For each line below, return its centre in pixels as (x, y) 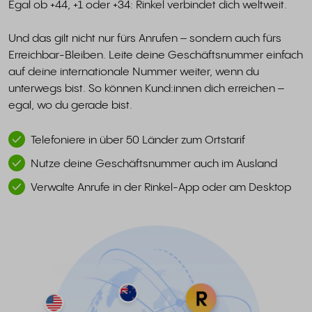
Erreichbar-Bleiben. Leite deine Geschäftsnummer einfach (156, 56)
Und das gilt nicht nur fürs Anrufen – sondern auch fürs (145, 39)
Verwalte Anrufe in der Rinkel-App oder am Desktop (161, 188)
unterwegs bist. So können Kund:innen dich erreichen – (146, 89)
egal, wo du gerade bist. (70, 106)
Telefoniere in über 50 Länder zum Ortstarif (138, 141)
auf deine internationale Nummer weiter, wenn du (134, 72)
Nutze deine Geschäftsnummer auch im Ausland (154, 164)
